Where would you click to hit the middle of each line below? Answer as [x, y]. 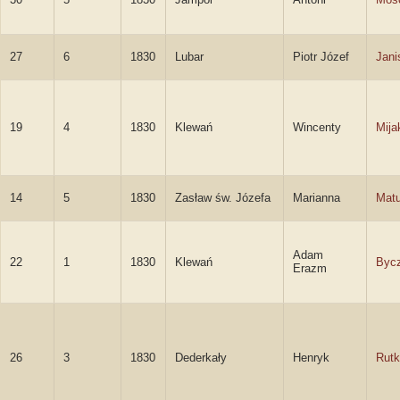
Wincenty [317, 127]
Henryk [311, 358]
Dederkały [201, 358]
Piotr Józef [321, 57]
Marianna [317, 198]
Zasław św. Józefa [223, 198]
